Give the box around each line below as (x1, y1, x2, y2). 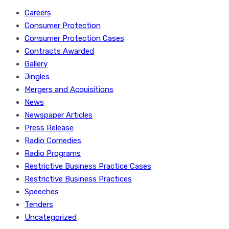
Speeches (25, 187, 59, 196)
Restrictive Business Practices (25, 174, 132, 184)
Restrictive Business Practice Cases (25, 162, 151, 171)
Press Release (25, 123, 74, 132)
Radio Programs (25, 149, 81, 158)
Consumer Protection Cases (25, 34, 124, 43)
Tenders (25, 200, 53, 209)
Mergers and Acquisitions (25, 85, 113, 94)
